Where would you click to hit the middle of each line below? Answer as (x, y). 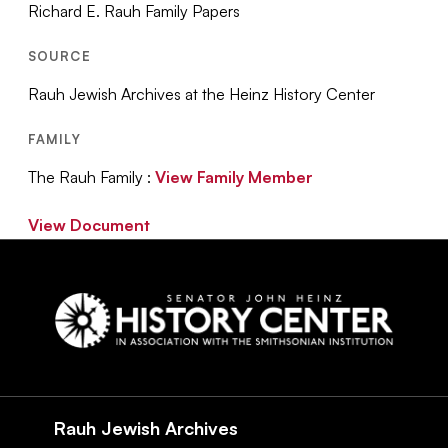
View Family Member (234, 176)
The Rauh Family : (92, 176)
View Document (89, 224)
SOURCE (59, 55)
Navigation (88, 411)
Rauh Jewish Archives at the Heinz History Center (202, 93)
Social (61, 384)
